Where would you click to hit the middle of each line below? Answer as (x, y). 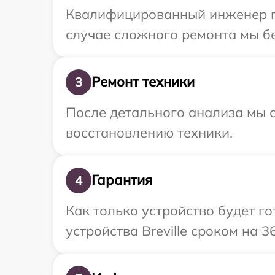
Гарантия (122, 180)
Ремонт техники (143, 82)
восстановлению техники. (149, 132)
